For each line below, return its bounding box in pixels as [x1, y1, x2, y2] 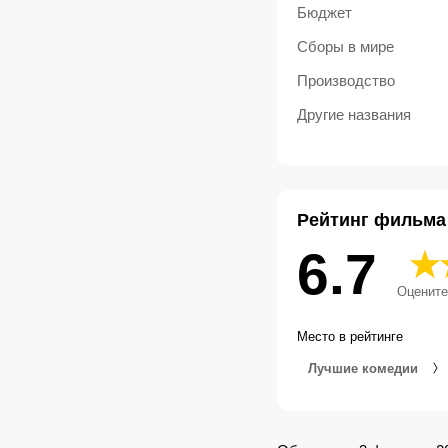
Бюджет [296, 4, 352, 22]
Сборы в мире [296, 38, 394, 56]
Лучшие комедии [307, 360, 422, 376]
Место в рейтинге [296, 329, 403, 345]
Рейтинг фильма [296, 210, 446, 231]
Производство [296, 72, 395, 90]
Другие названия [296, 106, 411, 124]
